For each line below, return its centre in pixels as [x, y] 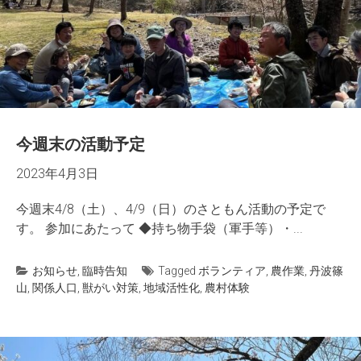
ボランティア [232, 271]
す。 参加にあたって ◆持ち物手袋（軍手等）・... [160, 228]
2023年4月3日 [57, 174]
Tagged [178, 271]
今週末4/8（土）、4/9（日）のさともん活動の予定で [171, 209]
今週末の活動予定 [81, 144]
